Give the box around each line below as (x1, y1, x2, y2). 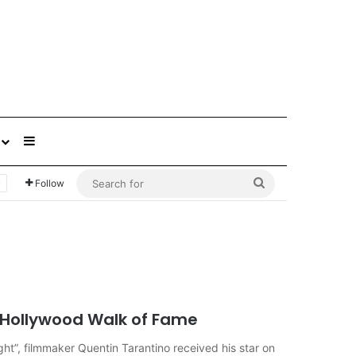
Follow (35, 176, 64, 189)
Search (265, 175, 306, 191)
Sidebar (35, 133, 81, 149)
